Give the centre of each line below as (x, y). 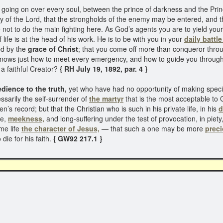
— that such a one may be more (152, 128)
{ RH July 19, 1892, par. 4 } (103, 69)
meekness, (26, 118)
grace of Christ (52, 49)
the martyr (106, 99)
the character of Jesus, (60, 128)
